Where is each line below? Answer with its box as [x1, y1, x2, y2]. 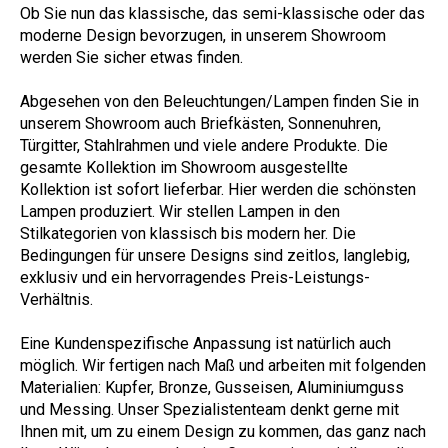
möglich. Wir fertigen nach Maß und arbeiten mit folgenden [20, 356, 426, 375]
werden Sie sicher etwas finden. [20, 48, 243, 67]
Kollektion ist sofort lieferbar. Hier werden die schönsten [20, 180, 416, 199]
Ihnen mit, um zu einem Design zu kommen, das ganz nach [20, 422, 426, 441]
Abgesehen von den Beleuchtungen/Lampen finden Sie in [20, 92, 419, 111]
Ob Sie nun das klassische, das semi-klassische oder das [20, 4, 425, 23]
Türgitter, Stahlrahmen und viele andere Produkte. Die [20, 136, 388, 155]
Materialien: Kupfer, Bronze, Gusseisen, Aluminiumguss [20, 378, 404, 397]
